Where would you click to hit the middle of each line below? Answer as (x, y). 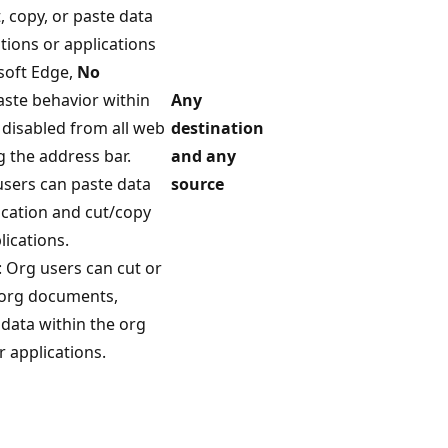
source (197, 183)
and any (203, 155)
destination (217, 127)
